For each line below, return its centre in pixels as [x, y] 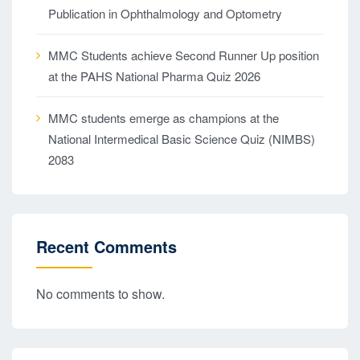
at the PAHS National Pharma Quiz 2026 [154, 76]
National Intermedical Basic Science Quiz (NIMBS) [182, 139]
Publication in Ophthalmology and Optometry [165, 13]
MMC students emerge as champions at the [164, 118]
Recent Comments [106, 246]
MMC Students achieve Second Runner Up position [184, 55]
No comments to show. [100, 294]
